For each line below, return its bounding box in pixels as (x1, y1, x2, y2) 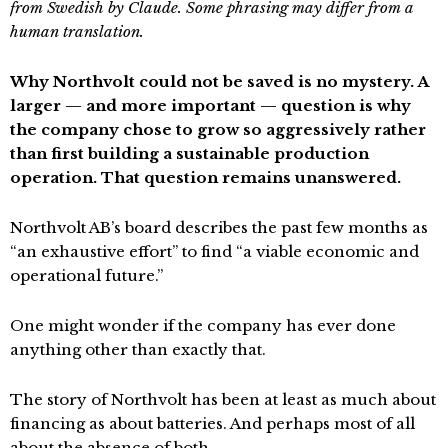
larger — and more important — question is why (10, 95, 411, 115)
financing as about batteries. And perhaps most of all (10, 413, 415, 433)
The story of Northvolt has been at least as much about (10, 389, 436, 409)
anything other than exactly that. (10, 339, 266, 359)
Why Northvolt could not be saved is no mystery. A (10, 71, 428, 91)
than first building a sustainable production (10, 143, 369, 163)
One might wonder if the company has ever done (10, 315, 396, 335)
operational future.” (10, 265, 163, 285)
